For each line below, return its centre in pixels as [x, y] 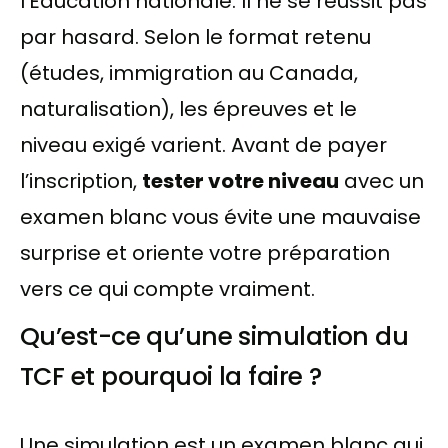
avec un [381, 181]
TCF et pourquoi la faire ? [171, 377]
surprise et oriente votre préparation [205, 253]
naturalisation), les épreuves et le [188, 109]
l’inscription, [81, 181]
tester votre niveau [240, 181]
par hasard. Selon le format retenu [195, 37]
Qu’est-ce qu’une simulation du [214, 337]
